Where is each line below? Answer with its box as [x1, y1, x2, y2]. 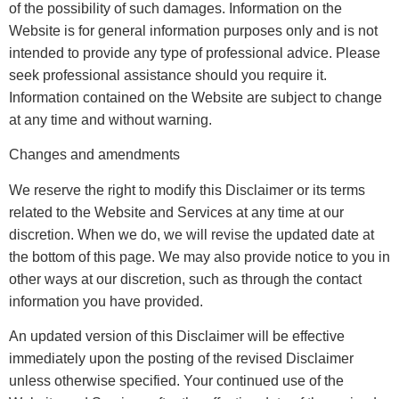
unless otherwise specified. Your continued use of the [9, 372, 344, 388]
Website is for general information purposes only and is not [9, 22, 378, 38]
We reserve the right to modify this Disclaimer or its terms [9, 182, 365, 198]
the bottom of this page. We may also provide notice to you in [9, 248, 390, 265]
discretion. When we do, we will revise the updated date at [9, 226, 374, 242]
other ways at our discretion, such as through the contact [9, 271, 362, 287]
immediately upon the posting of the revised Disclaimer [9, 350, 354, 366]
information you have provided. [9, 293, 203, 309]
